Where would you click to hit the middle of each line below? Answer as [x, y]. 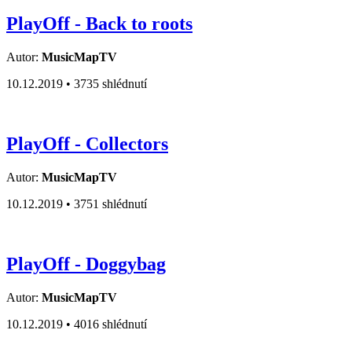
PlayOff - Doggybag [86, 264]
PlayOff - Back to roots [99, 24]
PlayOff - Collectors [87, 144]
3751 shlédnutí [110, 204]
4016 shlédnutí [110, 324]
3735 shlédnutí [110, 84]
